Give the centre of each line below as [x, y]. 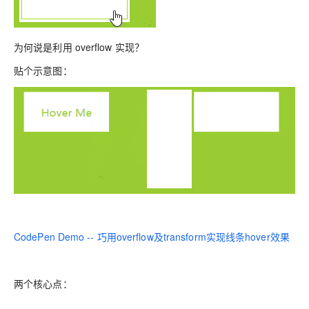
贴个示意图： [43, 70]
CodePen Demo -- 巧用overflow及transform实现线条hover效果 [152, 236]
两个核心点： [43, 283]
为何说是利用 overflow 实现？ [79, 47]
